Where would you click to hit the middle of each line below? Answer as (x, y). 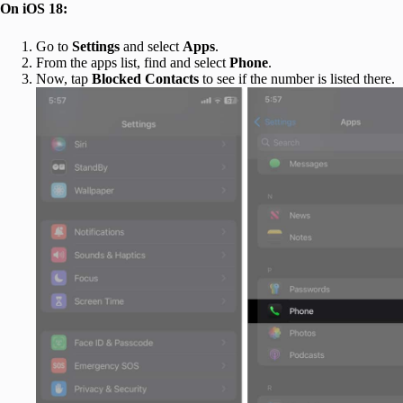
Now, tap (64, 79)
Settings (96, 47)
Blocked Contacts (145, 79)
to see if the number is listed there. (297, 79)
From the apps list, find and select (133, 63)
